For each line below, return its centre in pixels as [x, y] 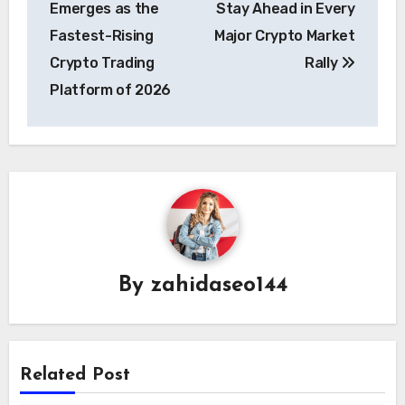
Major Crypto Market [284, 35]
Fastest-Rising [102, 35]
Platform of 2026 [111, 89]
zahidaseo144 [219, 286]
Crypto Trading [102, 62]
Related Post [75, 376]
